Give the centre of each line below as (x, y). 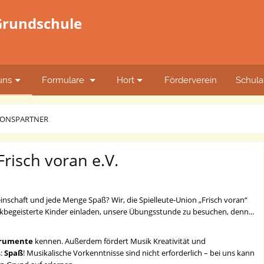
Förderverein (190, 80)
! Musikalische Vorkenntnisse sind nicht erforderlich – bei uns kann (139, 253)
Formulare (65, 80)
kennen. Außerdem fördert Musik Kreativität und (121, 241)
